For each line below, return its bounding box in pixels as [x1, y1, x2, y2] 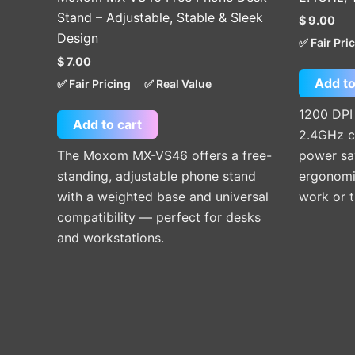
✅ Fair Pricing [57, 76, 131, 90]
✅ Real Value [144, 76, 212, 90]
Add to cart [73, 116, 142, 132]
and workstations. [57, 229, 164, 246]
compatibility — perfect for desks [57, 208, 261, 225]
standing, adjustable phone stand [57, 167, 256, 184]
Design [57, 29, 98, 46]
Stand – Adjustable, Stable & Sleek [57, 9, 263, 25]
